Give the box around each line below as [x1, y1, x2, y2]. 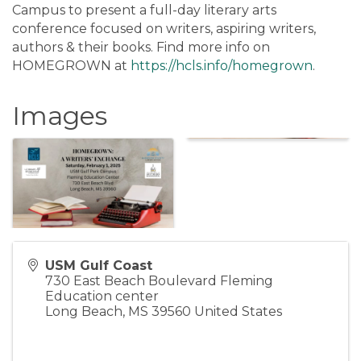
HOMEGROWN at [12, 58, 131, 73]
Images [12, 100, 107, 131]
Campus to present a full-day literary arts [12, 2, 276, 18]
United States [194, 303, 282, 319]
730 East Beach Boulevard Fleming [45, 272, 273, 288]
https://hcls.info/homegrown [131, 58, 313, 73]
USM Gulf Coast [45, 257, 152, 273]
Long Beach [45, 303, 122, 319]
